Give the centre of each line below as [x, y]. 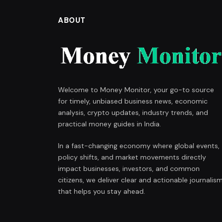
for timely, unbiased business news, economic [133, 101]
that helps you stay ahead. [102, 192]
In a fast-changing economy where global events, [139, 146]
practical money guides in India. [110, 124]
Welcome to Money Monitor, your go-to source [136, 90]
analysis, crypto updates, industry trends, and [133, 113]
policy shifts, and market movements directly [132, 157]
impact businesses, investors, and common [129, 169]
